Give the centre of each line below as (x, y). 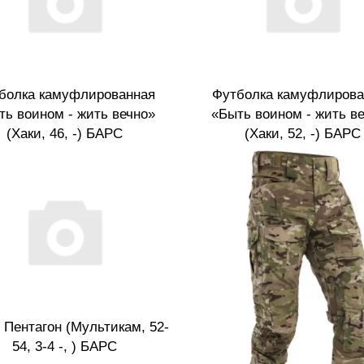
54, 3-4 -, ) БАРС (64, 347)
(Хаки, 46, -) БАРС (64, 133)
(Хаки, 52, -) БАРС (302, 133)
